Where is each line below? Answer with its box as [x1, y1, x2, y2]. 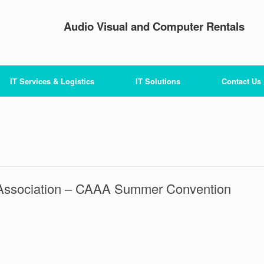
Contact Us [222, 75, 261, 87]
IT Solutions [136, 75, 180, 87]
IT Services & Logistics [10, 75, 94, 87]
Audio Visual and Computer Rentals [64, 18, 245, 34]
